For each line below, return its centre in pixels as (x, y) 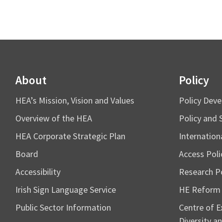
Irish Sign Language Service (66, 190)
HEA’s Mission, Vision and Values (75, 100)
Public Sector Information (63, 207)
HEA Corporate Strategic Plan (70, 136)
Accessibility (38, 172)
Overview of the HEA (54, 118)
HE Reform (199, 190)
